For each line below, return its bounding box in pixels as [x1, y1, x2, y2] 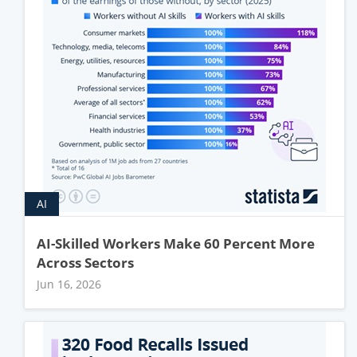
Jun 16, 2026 [37, 277, 101, 292]
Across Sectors [37, 253, 134, 272]
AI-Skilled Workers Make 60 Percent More [37, 233, 315, 253]
